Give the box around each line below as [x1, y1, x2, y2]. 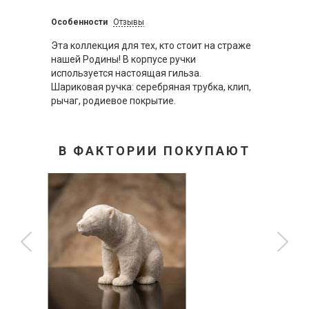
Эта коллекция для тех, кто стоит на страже [51, 40, 251, 51]
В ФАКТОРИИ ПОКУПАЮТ [59, 143, 250, 158]
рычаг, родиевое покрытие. [51, 95, 176, 106]
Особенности [51, 17, 108, 27]
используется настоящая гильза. [51, 68, 201, 79]
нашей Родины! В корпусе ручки [51, 54, 196, 65]
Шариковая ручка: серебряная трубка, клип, [51, 81, 251, 92]
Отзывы [112, 17, 144, 27]
